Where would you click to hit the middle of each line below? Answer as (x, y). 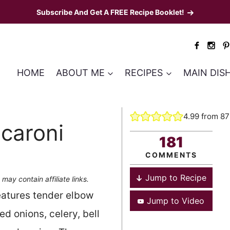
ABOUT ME (80, 72)
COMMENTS (171, 155)
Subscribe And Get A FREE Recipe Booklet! (110, 12)
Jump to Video (176, 200)
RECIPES (144, 72)
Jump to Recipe (176, 177)
